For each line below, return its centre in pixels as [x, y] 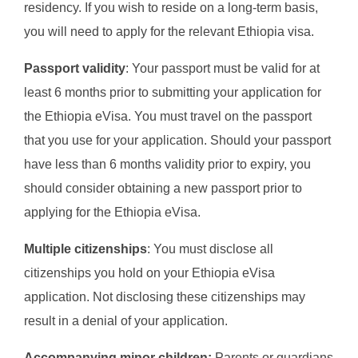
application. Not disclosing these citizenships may [165, 297]
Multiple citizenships [86, 249]
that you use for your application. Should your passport [177, 141]
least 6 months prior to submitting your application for [173, 93]
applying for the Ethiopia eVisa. [112, 213]
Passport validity [75, 69]
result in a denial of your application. [126, 321]
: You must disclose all [210, 249]
